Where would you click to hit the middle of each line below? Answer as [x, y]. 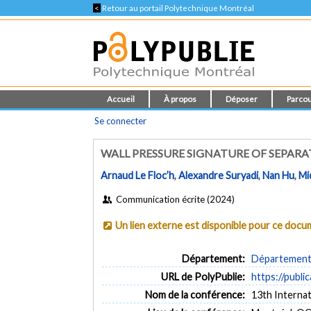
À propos [180, 99]
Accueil [121, 99]
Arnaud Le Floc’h [138, 176]
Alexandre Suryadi [219, 176]
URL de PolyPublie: [203, 276]
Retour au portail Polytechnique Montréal [178, 8]
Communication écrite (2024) [174, 199]
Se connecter [121, 121]
